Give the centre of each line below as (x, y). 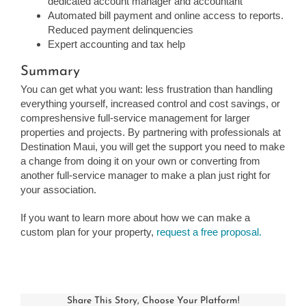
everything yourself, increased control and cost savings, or (150, 103)
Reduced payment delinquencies (121, 29)
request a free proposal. (209, 232)
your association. (58, 189)
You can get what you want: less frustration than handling (147, 89)
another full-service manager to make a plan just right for (145, 175)
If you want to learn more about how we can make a (135, 217)
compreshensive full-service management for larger (135, 117)
